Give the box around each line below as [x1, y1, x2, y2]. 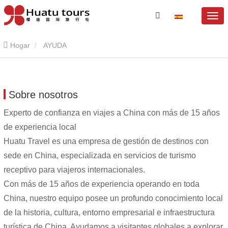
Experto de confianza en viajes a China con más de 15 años [4, 108, 220, 117]
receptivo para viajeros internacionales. [4, 165, 145, 174]
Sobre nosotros [9, 89, 78, 100]
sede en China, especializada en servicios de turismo [4, 151, 196, 160]
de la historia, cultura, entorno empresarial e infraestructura [4, 208, 215, 217]
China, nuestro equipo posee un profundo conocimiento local [4, 194, 223, 203]
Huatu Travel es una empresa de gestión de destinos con [4, 137, 209, 146]
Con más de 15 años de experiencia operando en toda [4, 180, 199, 188]
